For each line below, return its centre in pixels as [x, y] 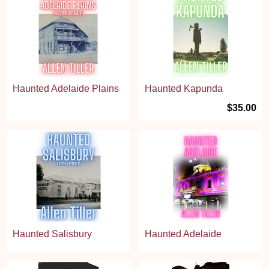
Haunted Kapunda [184, 89]
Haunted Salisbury [52, 234]
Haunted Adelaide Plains [66, 89]
